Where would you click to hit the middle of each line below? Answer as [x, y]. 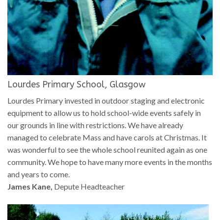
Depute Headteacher [89, 186]
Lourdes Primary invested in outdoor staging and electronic [106, 100]
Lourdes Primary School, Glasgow [77, 84]
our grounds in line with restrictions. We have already [95, 125]
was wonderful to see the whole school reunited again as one [107, 149]
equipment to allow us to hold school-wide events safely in [104, 112]
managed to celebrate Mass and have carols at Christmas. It [107, 137]
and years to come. [39, 174]
